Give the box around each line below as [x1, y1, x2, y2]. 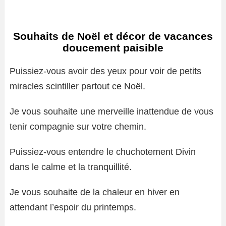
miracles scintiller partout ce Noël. [10, 81, 145, 91]
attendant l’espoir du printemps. [10, 202, 136, 212]
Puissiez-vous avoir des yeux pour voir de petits [10, 66, 201, 76]
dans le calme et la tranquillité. [10, 161, 132, 172]
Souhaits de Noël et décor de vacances [13, 30, 213, 42]
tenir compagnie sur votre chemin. [10, 121, 146, 132]
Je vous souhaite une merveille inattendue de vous [10, 106, 213, 117]
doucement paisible [63, 41, 163, 53]
